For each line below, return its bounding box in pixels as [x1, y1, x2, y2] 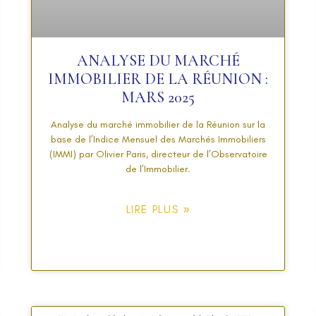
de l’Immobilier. [126, 163, 190, 176]
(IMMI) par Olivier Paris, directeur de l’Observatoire [49, 148, 267, 161]
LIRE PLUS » [126, 203, 190, 217]
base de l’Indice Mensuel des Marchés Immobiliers [50, 133, 266, 146]
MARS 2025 [121, 88, 195, 107]
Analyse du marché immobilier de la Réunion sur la [51, 119, 265, 131]
